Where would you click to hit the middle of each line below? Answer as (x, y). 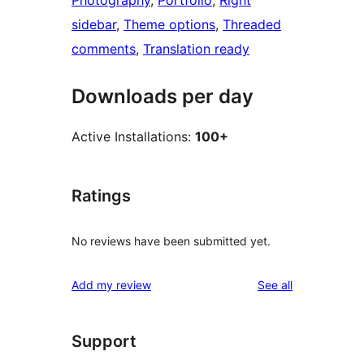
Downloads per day (162, 97)
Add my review (111, 284)
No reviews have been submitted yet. (171, 240)
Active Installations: (133, 137)
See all (275, 284)
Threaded (252, 25)
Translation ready (196, 49)
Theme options (169, 25)
